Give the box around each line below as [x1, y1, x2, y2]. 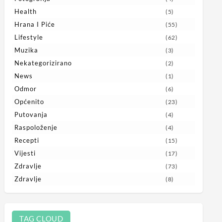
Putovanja [14, 110, 48, 118]
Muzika [14, 46, 38, 54]
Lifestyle [14, 33, 43, 41]
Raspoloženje [14, 123, 57, 131]
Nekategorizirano [14, 58, 72, 67]
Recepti [14, 136, 39, 144]
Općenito [14, 97, 44, 106]
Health [14, 7, 37, 15]
